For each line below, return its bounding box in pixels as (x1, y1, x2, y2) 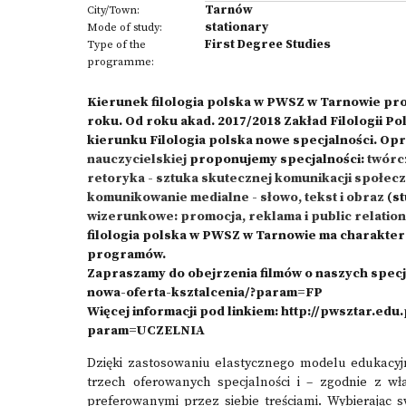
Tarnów (205, 2, 253, 18)
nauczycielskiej (87, 151, 189, 168)
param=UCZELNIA (87, 323, 205, 339)
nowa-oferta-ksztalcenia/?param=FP (87, 285, 323, 301)
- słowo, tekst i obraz (252, 189, 384, 206)
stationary (205, 19, 268, 35)
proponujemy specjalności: (189, 151, 367, 168)
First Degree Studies (205, 36, 331, 53)
